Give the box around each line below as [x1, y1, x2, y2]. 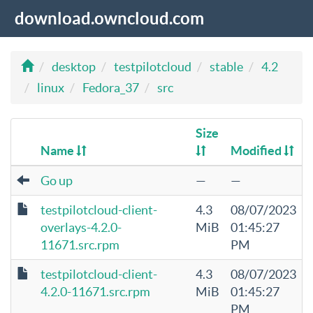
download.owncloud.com [15, 9, 204, 28]
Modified [231, 143, 284, 158]
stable [210, 59, 243, 74]
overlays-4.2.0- [41, 220, 122, 235]
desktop [52, 59, 96, 74]
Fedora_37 [82, 80, 139, 95]
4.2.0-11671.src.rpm [41, 284, 150, 299]
